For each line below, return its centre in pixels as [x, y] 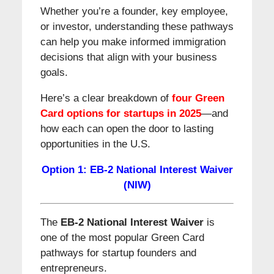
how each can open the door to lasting [127, 128]
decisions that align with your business [128, 57]
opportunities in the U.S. [95, 144]
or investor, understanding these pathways [137, 26]
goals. [54, 72]
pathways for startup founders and [118, 253]
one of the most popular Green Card [122, 237]
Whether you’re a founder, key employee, [134, 11]
